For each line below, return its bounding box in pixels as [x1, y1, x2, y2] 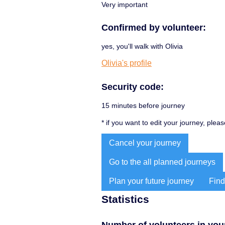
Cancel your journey [109, 138, 181, 147]
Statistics [101, 193, 149, 205]
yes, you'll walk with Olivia [101, 42, 183, 50]
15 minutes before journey [101, 101, 185, 109]
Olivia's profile [101, 58, 152, 67]
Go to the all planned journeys [109, 157, 215, 166]
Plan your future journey [109, 176, 194, 185]
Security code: [101, 81, 164, 92]
